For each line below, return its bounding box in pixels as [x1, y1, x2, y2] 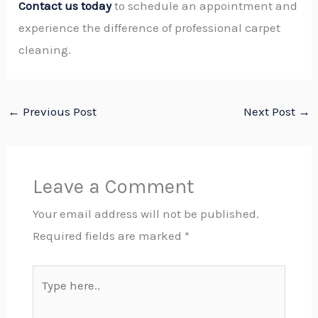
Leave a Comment [32, 175, 194, 199]
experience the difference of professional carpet [18, 21, 281, 35]
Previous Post [20, 104, 97, 119]
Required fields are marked [32, 229, 185, 243]
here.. [31, 290, 62, 305]
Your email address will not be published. [32, 207, 259, 221]
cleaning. [18, 43, 72, 57]
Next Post [243, 104, 298, 119]
